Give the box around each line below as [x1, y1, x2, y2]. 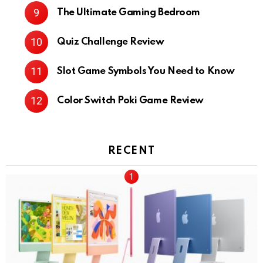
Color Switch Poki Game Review [57, 96, 204, 106]
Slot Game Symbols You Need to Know [57, 66, 235, 77]
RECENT [107, 146, 156, 157]
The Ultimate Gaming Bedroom [57, 8, 200, 18]
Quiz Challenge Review [57, 37, 164, 48]
